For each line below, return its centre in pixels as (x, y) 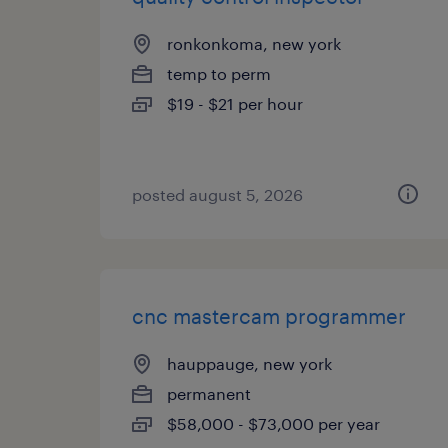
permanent (209, 393)
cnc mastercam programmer (269, 316)
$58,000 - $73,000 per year (273, 423)
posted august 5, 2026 (217, 194)
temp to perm (219, 73)
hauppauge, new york (249, 363)
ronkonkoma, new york (254, 43)
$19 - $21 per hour (235, 103)
